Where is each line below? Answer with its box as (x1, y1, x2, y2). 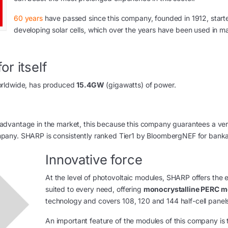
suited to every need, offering (45, 184, 144, 193)
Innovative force (45, 151, 142, 167)
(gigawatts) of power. (104, 80, 176, 89)
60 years (14, 13, 43, 22)
